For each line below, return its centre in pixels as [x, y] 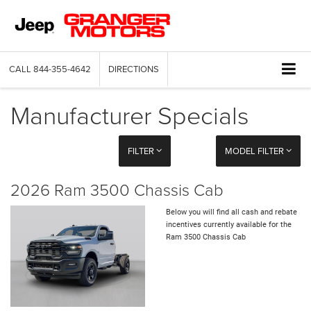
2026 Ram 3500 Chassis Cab [117, 190]
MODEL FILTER [255, 151]
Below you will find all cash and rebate [232, 212]
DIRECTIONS [134, 69]
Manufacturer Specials [130, 115]
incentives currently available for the [229, 225]
